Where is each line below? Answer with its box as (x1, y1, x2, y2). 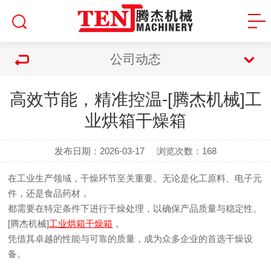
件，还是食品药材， (8, 188, 90, 198)
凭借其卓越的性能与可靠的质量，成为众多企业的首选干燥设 (8, 233, 253, 244)
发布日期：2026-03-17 (54, 146, 145, 156)
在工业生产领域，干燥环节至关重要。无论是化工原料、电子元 (8, 173, 263, 183)
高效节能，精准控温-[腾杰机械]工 (9, 90, 262, 109)
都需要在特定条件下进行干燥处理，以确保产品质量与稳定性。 (8, 203, 263, 214)
